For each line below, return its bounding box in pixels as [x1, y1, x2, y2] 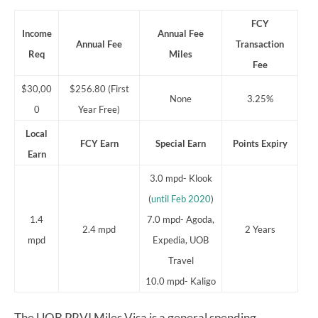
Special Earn [155, 137, 206, 149]
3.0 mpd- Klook [149, 172, 212, 184]
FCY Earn [79, 137, 119, 149]
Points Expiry [232, 137, 287, 149]
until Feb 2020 [150, 192, 211, 204]
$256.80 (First [69, 82, 129, 94]
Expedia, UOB [153, 234, 209, 246]
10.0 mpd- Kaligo [146, 275, 216, 287]
